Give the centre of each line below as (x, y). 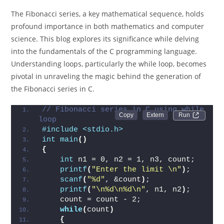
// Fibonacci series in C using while (123, 110)
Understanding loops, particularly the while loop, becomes (109, 64)
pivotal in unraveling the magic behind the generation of (106, 76)
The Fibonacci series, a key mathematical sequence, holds (108, 14)
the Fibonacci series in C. (53, 89)
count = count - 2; (92, 200)
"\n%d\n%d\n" (119, 190)
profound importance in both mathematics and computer (108, 26)
